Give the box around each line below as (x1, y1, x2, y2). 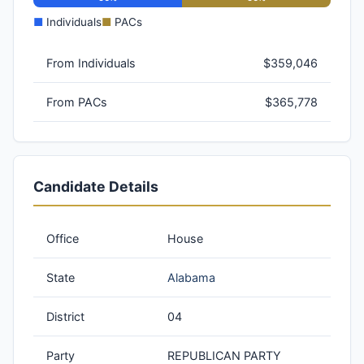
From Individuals (46, 56, 136, 71)
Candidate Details (33, 178, 158, 196)
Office (46, 232, 79, 246)
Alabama (167, 271, 215, 285)
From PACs (46, 95, 107, 110)
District (46, 310, 84, 324)
